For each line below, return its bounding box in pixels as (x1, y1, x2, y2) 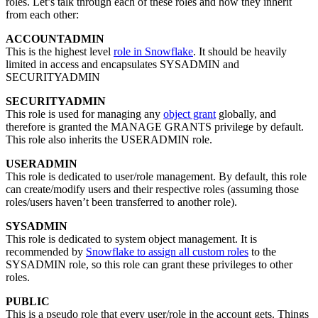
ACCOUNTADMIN (6, 33, 104, 45)
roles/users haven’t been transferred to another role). (6, 196, 237, 209)
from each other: (6, 9, 79, 21)
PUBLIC (6, 295, 50, 308)
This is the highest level (6, 45, 114, 58)
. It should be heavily (193, 45, 287, 58)
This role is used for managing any (6, 108, 163, 121)
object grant (163, 108, 216, 121)
